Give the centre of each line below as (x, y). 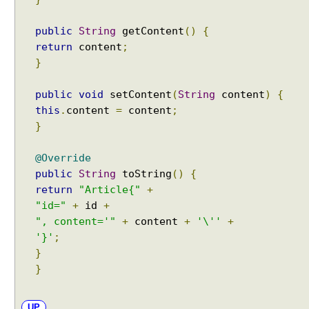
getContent (150, 31)
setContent (138, 94)
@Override (63, 158)
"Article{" (110, 190)
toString (144, 174)
